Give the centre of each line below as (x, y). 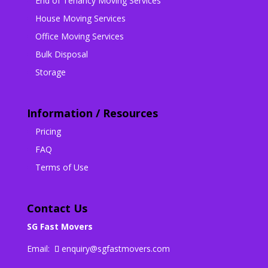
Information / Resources (92, 113)
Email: (40, 249)
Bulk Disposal (61, 54)
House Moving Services (80, 18)
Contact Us (57, 208)
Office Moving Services (79, 36)
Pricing (48, 132)
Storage (50, 72)
